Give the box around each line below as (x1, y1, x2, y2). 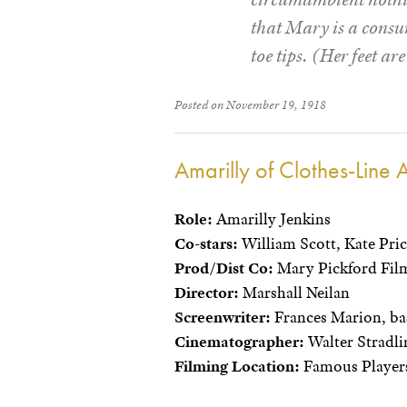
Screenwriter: (174, 306, 271, 327)
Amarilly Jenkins (213, 208, 331, 229)
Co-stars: (174, 233, 238, 253)
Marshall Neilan (239, 282, 350, 303)
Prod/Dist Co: (174, 257, 273, 278)
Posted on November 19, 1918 (174, 95, 326, 113)
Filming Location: (174, 355, 300, 376)
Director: (174, 282, 239, 303)
